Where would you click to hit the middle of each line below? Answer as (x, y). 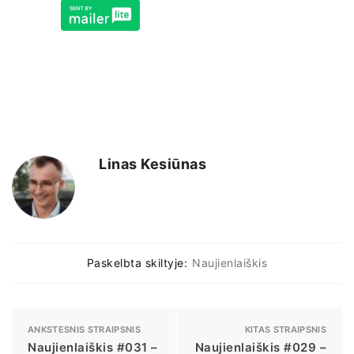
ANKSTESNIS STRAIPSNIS (84, 329)
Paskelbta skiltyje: (137, 262)
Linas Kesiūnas (153, 164)
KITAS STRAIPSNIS (285, 329)
